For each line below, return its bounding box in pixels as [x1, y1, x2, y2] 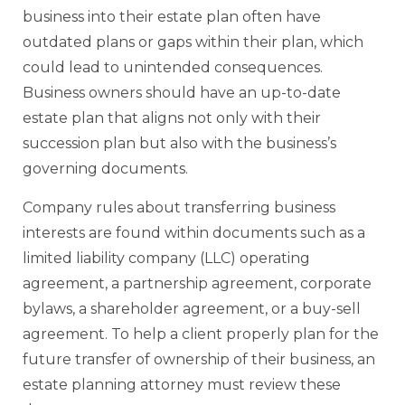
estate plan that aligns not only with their [23, 109, 321, 127]
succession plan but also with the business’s [23, 135, 336, 153]
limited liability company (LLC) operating [23, 249, 310, 267]
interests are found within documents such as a [23, 223, 365, 241]
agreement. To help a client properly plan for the [23, 325, 379, 343]
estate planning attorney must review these [23, 375, 341, 393]
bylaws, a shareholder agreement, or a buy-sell [23, 299, 361, 317]
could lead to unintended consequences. [23, 59, 323, 77]
